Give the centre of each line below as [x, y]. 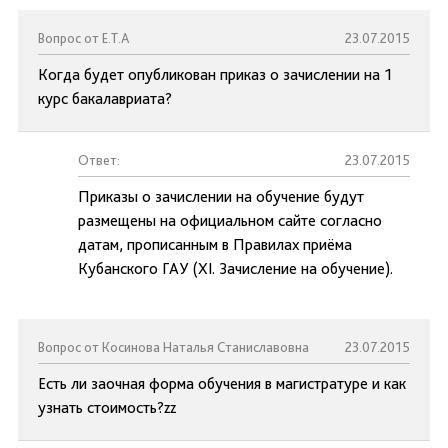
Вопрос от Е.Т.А [84, 38]
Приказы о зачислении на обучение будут [221, 196]
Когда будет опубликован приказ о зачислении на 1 [215, 74]
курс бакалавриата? [105, 98]
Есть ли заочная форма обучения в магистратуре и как [222, 383]
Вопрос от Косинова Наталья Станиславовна [173, 347]
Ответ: [99, 160]
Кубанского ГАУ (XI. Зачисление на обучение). [235, 268]
